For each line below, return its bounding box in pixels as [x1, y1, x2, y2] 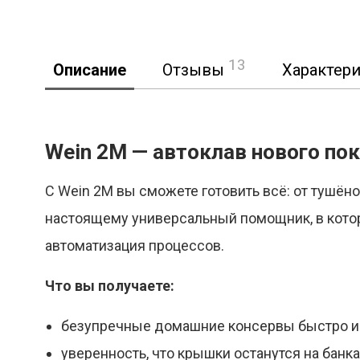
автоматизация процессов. [45, 237, 224, 255]
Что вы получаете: [45, 277, 174, 295]
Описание [53, 60, 126, 80]
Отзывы [162, 60, 228, 80]
